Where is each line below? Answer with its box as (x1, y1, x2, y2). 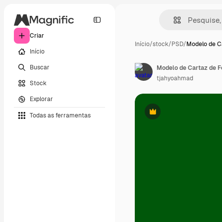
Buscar (30, 63, 50, 71)
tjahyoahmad (157, 74, 193, 82)
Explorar (30, 95, 53, 103)
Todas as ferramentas (30, 111, 91, 119)
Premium (152, 111, 178, 119)
